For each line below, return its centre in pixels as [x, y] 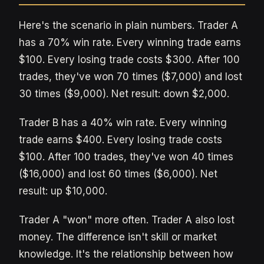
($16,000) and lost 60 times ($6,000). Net [118, 174]
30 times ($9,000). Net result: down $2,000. [124, 94]
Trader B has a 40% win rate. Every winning [123, 123]
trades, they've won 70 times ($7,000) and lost [131, 77]
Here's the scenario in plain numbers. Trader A [128, 25]
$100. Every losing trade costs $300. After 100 [129, 60]
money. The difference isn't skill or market [118, 237]
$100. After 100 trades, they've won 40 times [126, 157]
